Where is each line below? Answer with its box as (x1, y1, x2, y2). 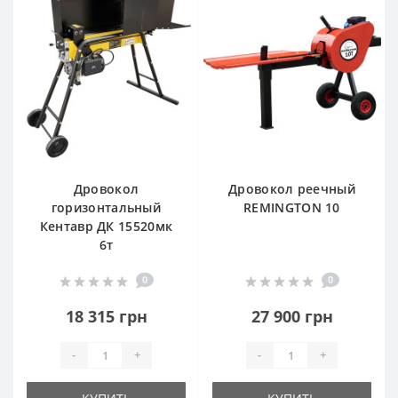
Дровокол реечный (228, 179, 355, 197)
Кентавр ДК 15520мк (39, 217, 173, 235)
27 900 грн (251, 305, 333, 327)
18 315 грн (65, 305, 147, 327)
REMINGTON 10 (243, 198, 340, 216)
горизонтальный (51, 198, 162, 216)
